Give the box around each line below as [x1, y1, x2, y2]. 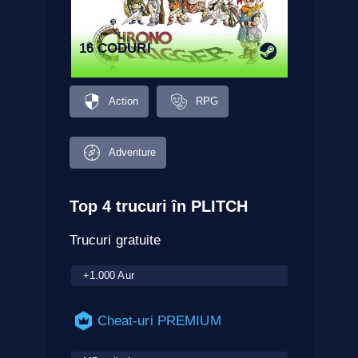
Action [108, 95, 139, 108]
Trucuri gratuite [69, 232, 161, 248]
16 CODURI [78, 40, 151, 56]
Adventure [108, 146, 157, 159]
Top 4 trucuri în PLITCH [69, 197, 248, 215]
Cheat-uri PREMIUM [97, 312, 221, 328]
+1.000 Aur [82, 268, 134, 281]
